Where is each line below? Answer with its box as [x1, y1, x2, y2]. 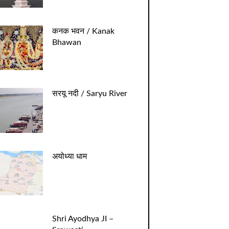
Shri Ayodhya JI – [52, 215, 113, 223]
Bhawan [52, 38, 81, 47]
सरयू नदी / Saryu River [52, 89, 127, 98]
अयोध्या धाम [52, 152, 87, 161]
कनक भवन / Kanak [52, 27, 114, 35]
